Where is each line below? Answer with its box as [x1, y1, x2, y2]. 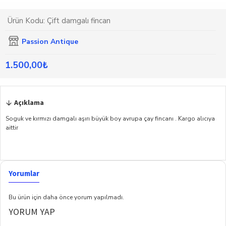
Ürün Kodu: [8, 16, 45, 26]
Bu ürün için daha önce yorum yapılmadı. [9, 193, 124, 201]
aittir [6, 124, 18, 132]
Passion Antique [22, 36, 78, 46]
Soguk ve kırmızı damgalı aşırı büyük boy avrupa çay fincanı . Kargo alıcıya [6, 115, 215, 123]
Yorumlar [9, 168, 39, 178]
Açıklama [14, 98, 44, 107]
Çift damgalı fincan [47, 16, 110, 26]
